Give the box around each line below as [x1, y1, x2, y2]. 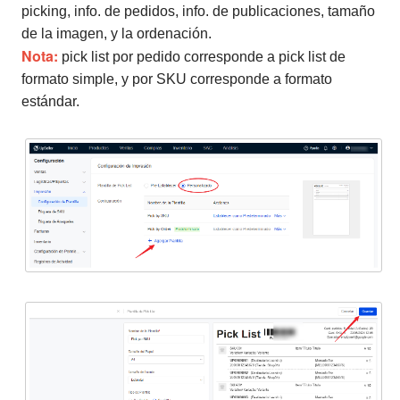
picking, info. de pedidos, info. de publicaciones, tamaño [21, 4, 375, 20]
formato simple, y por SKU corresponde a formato [21, 71, 332, 87]
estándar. [21, 94, 79, 110]
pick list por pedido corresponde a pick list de [62, 49, 346, 65]
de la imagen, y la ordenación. [21, 26, 212, 42]
